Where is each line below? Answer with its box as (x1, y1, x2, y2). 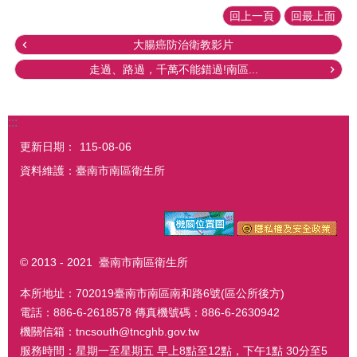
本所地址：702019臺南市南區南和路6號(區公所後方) (20, 286, 284, 300)
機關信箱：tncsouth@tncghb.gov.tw (20, 324, 199, 338)
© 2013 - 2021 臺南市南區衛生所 (20, 256, 198, 269)
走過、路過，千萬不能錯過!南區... (89, 63, 258, 76)
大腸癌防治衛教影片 (133, 38, 233, 52)
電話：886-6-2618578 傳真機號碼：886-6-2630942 (20, 305, 280, 319)
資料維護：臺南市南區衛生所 (20, 164, 165, 178)
